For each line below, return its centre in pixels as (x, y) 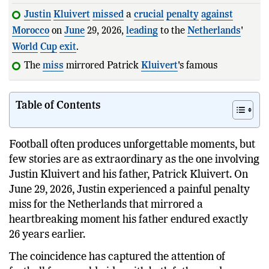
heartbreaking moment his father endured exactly (128, 236)
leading (142, 31)
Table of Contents (58, 122)
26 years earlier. (47, 251)
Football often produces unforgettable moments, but (132, 161)
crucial (149, 15)
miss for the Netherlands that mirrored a (106, 221)
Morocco (31, 31)
